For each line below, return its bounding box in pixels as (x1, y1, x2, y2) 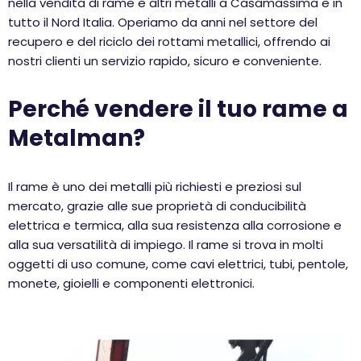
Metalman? (8, 122, 145, 154)
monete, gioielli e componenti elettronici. (8, 275, 255, 292)
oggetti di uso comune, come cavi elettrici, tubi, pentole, (8, 255, 348, 272)
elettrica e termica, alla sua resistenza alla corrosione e (8, 217, 342, 234)
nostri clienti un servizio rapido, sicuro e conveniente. (8, 52, 322, 69)
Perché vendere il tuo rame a (8, 93, 348, 125)
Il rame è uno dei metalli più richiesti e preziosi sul (8, 178, 301, 195)
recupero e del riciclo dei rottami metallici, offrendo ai (8, 33, 330, 50)
